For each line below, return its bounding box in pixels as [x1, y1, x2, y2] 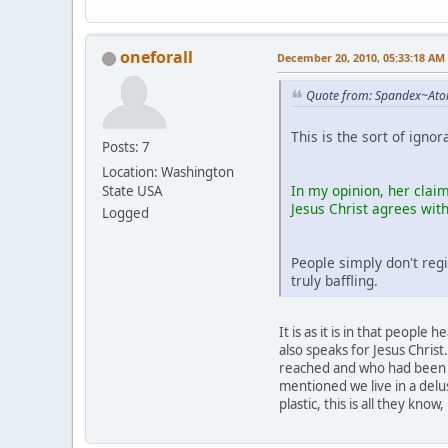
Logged [102, 204, 149, 223]
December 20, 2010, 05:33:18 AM [277, 50, 445, 66]
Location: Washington [102, 163, 234, 182]
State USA [102, 182, 163, 201]
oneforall [120, 46, 193, 69]
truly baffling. [291, 270, 378, 290]
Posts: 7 [102, 138, 150, 157]
